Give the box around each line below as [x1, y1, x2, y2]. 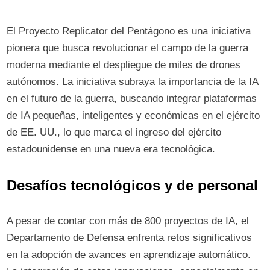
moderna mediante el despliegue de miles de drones [7, 59, 241, 71]
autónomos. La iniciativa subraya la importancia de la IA [7, 76, 259, 87]
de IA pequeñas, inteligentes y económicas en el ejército [7, 110, 260, 121]
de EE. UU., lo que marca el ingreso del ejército [7, 127, 222, 138]
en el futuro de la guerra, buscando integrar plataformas [7, 93, 257, 104]
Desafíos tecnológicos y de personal [7, 177, 259, 193]
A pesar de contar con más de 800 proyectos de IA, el [7, 215, 250, 227]
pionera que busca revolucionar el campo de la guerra [7, 42, 249, 54]
